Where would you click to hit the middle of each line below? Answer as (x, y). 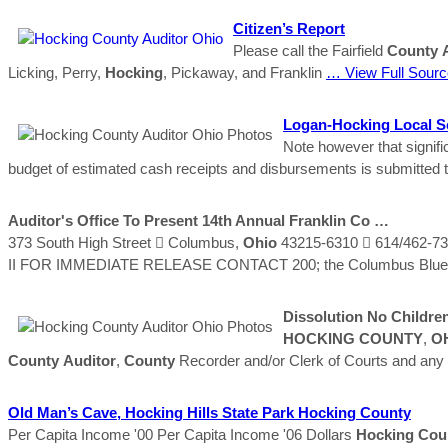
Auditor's (40, 220)
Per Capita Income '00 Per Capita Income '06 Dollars (182, 434)
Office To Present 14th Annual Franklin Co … (231, 220)
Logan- (307, 124)
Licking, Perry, (56, 72)
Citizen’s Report (289, 28)
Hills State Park (240, 412)
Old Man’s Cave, (66, 412)
